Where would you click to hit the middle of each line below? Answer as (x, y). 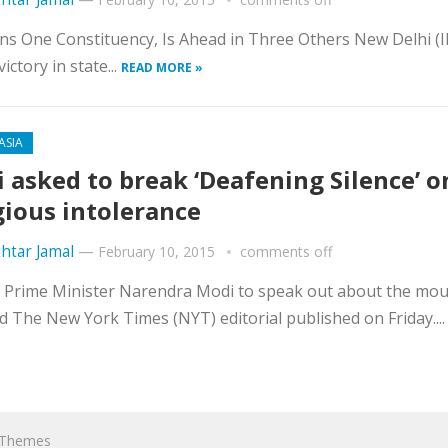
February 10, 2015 (156, 251)
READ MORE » (162, 67)
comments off (286, 251)
